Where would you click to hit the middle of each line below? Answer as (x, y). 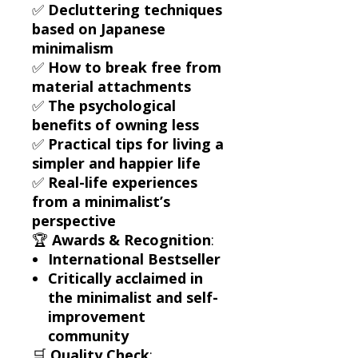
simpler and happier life (116, 163)
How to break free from (135, 67)
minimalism (73, 48)
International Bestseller (134, 259)
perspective (74, 220)
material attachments (111, 86)
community (88, 335)
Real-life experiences (123, 182)
